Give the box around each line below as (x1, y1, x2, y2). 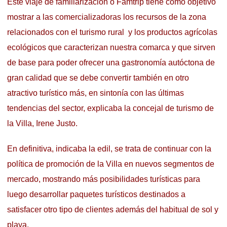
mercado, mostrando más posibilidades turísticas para (7, 175, 202, 184)
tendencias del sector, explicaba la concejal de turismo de (7, 104, 214, 113)
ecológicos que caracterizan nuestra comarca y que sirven (7, 43, 215, 52)
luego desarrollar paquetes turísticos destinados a (7, 190, 185, 199)
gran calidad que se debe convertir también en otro (7, 73, 189, 83)
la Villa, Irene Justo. (7, 119, 78, 128)
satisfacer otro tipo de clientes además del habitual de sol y (7, 205, 218, 214)
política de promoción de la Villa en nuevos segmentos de (7, 160, 214, 169)
